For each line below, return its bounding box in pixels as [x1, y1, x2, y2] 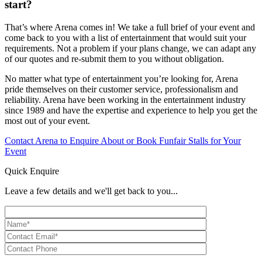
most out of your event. [5, 115, 90, 126]
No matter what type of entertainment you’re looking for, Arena [5, 73, 238, 84]
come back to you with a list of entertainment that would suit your [5, 32, 246, 43]
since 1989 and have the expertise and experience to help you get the [5, 105, 257, 115]
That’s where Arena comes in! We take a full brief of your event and [5, 22, 255, 32]
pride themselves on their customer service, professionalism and [5, 84, 238, 94]
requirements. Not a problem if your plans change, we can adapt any [5, 43, 256, 53]
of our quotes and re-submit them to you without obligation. [5, 53, 224, 64]
